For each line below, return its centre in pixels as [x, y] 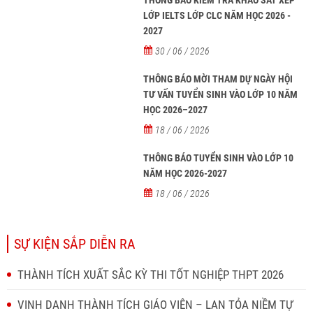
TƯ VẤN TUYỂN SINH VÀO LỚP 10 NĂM [221, 95]
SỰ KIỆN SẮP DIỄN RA [75, 244]
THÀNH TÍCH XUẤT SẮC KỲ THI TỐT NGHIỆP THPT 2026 [151, 275]
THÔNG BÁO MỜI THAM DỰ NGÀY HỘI [218, 79]
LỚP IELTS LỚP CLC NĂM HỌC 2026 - [217, 16]
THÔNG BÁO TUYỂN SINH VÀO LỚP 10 [219, 158]
